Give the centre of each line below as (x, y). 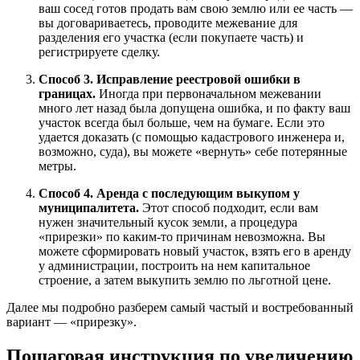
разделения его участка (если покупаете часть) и (171, 38)
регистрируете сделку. (99, 52)
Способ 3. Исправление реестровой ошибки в (170, 80)
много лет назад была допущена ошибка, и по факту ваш (194, 108)
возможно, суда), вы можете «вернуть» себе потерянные (193, 152)
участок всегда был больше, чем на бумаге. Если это (182, 123)
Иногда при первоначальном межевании (209, 94)
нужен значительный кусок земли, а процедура (168, 223)
